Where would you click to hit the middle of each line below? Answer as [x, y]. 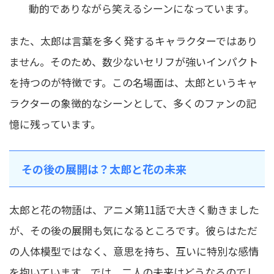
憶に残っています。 [55, 124]
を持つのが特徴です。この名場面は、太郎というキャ [133, 82]
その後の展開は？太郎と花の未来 [104, 168]
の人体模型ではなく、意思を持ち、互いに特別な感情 [134, 251]
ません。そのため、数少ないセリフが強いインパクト [134, 61]
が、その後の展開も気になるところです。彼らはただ [133, 230]
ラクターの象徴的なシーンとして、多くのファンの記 [133, 103]
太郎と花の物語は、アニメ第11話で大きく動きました [134, 209]
